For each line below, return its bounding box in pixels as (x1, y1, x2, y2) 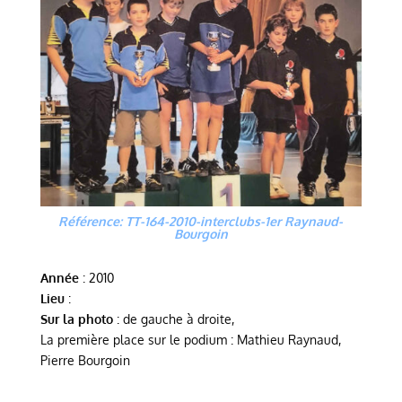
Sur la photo (39, 311, 113, 328)
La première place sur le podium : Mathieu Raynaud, (39, 332, 341, 348)
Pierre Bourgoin (39, 353, 130, 369)
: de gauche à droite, (112, 311, 234, 328)
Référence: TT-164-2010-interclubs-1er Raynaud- (58, 214, 344, 230)
